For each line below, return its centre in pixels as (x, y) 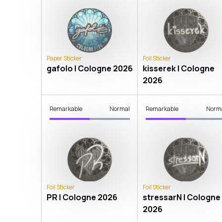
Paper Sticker (64, 58)
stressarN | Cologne (182, 197)
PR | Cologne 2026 (82, 197)
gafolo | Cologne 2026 (90, 68)
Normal (120, 109)
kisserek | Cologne (179, 68)
